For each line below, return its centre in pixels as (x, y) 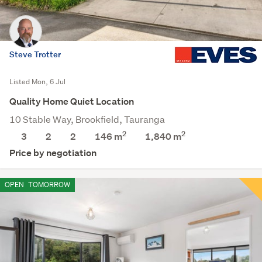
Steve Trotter (35, 54)
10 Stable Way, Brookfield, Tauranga (87, 119)
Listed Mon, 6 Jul (37, 82)
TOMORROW (48, 185)
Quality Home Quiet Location (72, 102)
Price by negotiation (53, 153)
